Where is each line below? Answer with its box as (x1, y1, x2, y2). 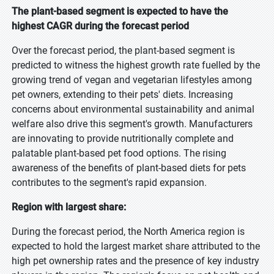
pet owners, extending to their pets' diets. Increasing (12, 89, 233, 100)
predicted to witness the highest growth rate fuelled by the (12, 59, 260, 71)
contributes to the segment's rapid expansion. (12, 177, 207, 188)
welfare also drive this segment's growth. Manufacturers (12, 118, 253, 130)
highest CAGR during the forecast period (12, 20, 189, 32)
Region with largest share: (12, 201, 126, 213)
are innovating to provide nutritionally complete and (12, 133, 234, 144)
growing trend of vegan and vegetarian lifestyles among (12, 74, 252, 86)
